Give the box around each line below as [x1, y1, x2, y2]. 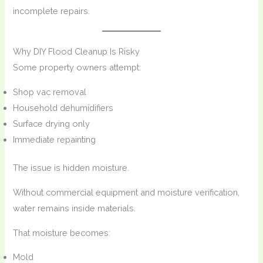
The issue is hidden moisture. [13, 163, 130, 173]
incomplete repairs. [13, 5, 90, 16]
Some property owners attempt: [13, 62, 141, 72]
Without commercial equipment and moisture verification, [13, 187, 240, 197]
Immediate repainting [13, 134, 96, 144]
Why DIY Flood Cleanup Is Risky [13, 46, 140, 56]
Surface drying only [13, 118, 90, 129]
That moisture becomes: [13, 227, 111, 238]
